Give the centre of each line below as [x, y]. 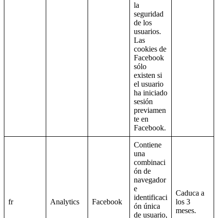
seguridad [149, 14]
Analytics [65, 202]
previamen [150, 110]
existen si [148, 75]
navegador [150, 180]
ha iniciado [151, 93]
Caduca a [190, 193]
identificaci [151, 198]
